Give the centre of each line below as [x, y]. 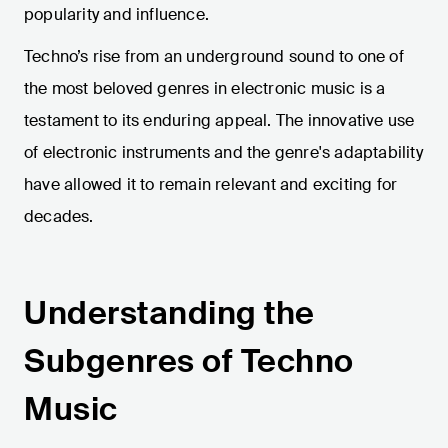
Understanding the [169, 313]
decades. [59, 217]
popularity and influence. [116, 15]
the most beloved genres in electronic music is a [205, 89]
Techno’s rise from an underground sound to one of [214, 57]
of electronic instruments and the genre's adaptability [223, 153]
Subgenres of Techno [189, 361]
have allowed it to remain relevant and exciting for [211, 185]
